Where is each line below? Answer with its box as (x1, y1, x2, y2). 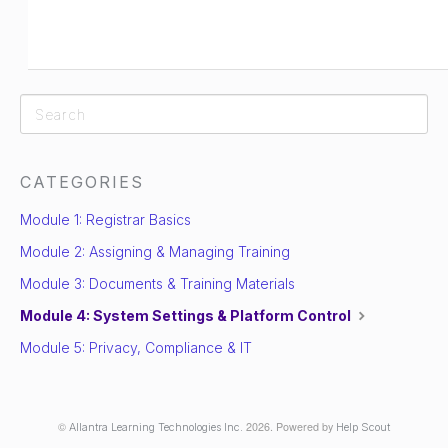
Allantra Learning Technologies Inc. (69, 421, 243, 435)
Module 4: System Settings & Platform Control (20, 307, 354, 324)
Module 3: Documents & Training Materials (20, 275, 295, 292)
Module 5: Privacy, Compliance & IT (20, 339, 252, 356)
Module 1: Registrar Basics (20, 211, 191, 228)
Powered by (276, 419, 336, 435)
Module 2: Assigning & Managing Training (20, 243, 290, 260)
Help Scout (336, 421, 390, 435)
